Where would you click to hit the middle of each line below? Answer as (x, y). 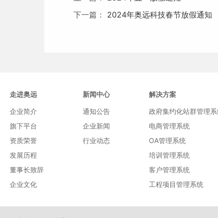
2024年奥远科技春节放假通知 (159, 15)
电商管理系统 (169, 126)
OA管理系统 (167, 140)
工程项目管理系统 (176, 184)
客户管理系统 (169, 170)
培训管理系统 (169, 155)
